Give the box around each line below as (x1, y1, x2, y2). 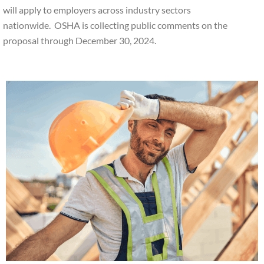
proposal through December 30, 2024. (3, 34, 156, 46)
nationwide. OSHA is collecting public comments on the (3, 19, 227, 31)
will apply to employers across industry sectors (3, 4, 191, 15)
